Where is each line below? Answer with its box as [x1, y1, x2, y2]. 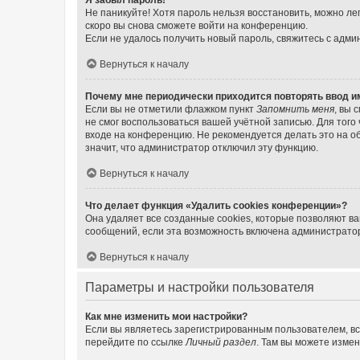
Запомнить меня [256, 103, 334, 115]
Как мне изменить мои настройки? [85, 310, 247, 322]
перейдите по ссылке [85, 336, 186, 348]
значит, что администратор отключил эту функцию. [85, 141, 318, 153]
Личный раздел [186, 336, 256, 348]
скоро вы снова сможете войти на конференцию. [85, 19, 308, 31]
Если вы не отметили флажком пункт [85, 103, 256, 115]
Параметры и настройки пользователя [85, 280, 314, 294]
